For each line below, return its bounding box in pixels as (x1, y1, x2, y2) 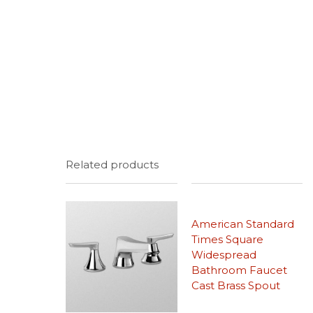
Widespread (191, 248, 256, 262)
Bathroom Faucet (191, 263, 287, 277)
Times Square (191, 233, 263, 247)
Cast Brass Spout (191, 279, 280, 293)
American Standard (191, 217, 294, 231)
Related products (66, 157, 159, 171)
